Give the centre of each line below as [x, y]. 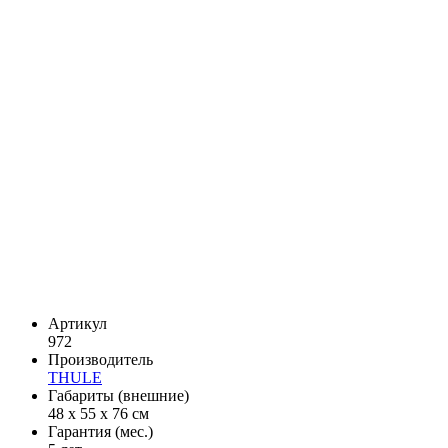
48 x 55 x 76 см [98, 413]
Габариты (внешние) [118, 395]
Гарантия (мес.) [100, 431]
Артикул [77, 323]
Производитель [100, 359]
